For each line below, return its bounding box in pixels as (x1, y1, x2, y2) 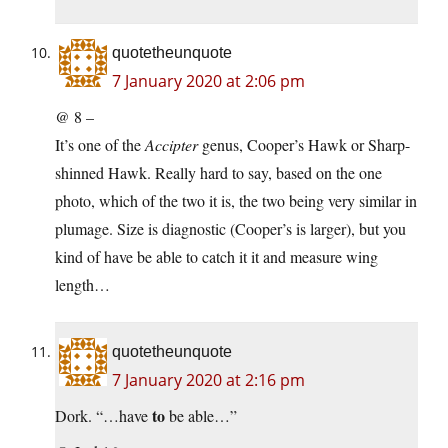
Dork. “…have (55, 405, 152, 427)
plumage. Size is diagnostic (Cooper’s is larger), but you (55, 218, 406, 240)
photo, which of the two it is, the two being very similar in (55, 190, 417, 212)
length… (55, 274, 110, 296)
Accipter (145, 134, 198, 156)
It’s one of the (55, 134, 145, 156)
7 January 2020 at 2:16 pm (112, 369, 305, 392)
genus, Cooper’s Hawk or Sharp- (198, 134, 410, 156)
